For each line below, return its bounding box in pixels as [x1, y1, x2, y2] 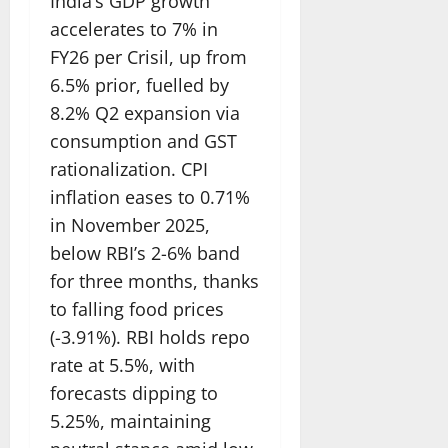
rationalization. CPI [50, 157, 208, 182]
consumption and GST [50, 129, 237, 154]
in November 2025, [50, 213, 210, 238]
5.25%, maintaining [50, 409, 211, 434]
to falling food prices [50, 297, 224, 322]
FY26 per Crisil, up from [50, 45, 247, 70]
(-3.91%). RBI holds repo [50, 325, 250, 350]
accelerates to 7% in [50, 17, 218, 42]
